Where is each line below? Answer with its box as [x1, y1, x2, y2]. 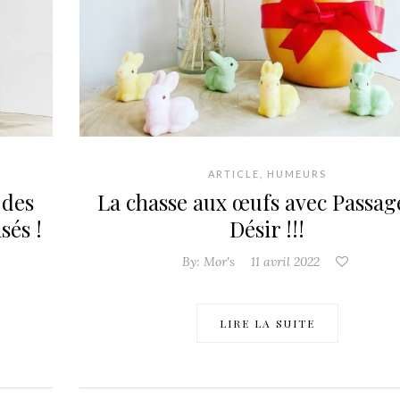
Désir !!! [229, 214, 304, 244]
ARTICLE [207, 168, 260, 180]
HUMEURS [266, 168, 327, 180]
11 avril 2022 [251, 254, 320, 271]
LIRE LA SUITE [219, 316, 315, 331]
